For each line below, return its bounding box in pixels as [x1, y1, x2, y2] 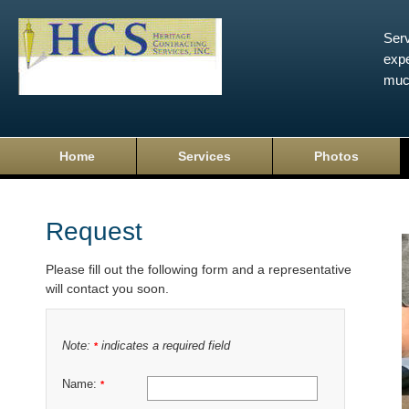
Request [46, 217, 142, 246]
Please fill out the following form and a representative [46, 262, 351, 277]
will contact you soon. [46, 281, 169, 296]
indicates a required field [98, 340, 230, 353]
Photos [314, 149, 359, 163]
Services [178, 149, 231, 163]
